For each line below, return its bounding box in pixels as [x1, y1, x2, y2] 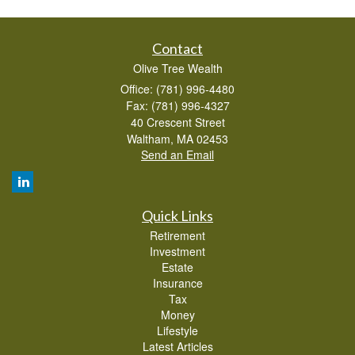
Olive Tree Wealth [132, 59, 223, 76]
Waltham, [127, 130, 174, 147]
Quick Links [142, 206, 213, 224]
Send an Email [141, 146, 214, 162]
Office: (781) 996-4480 [120, 80, 235, 97]
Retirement [150, 227, 205, 243]
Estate [162, 258, 193, 275]
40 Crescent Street [130, 113, 225, 130]
